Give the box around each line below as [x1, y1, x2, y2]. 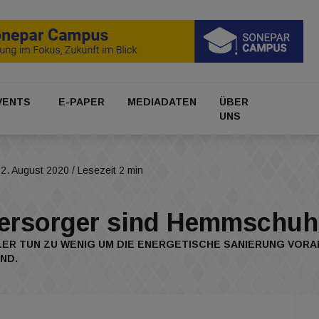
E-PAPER [58, 96, 105, 108]
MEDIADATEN [127, 96, 197, 108]
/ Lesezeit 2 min [69, 164, 143, 177]
